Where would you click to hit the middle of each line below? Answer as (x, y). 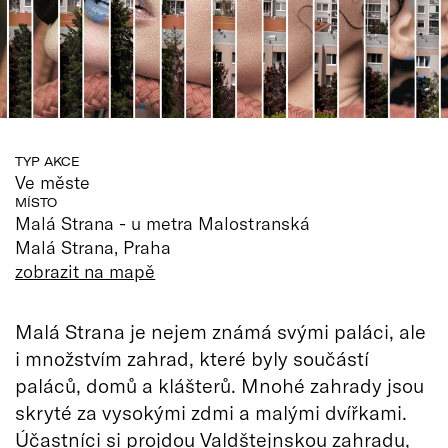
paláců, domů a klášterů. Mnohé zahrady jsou (219, 384)
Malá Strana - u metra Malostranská (162, 222)
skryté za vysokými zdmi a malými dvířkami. (211, 411)
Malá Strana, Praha (93, 246)
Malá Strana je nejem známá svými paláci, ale (220, 330)
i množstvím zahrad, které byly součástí (192, 357)
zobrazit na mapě (85, 270)
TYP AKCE (47, 161)
